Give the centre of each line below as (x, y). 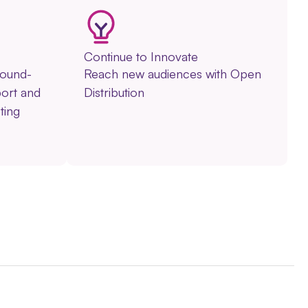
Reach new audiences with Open (173, 73)
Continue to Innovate (141, 56)
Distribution (114, 92)
